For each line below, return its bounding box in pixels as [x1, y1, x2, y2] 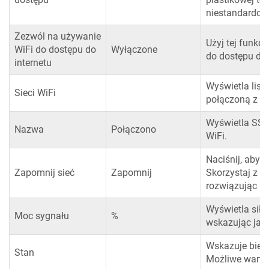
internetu [14, 57, 52, 69]
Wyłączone [111, 44, 157, 56]
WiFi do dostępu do [14, 44, 96, 56]
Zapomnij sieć [14, 167, 74, 179]
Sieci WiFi [14, 87, 56, 99]
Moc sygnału [14, 210, 69, 222]
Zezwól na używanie [14, 31, 101, 43]
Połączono [111, 124, 156, 136]
